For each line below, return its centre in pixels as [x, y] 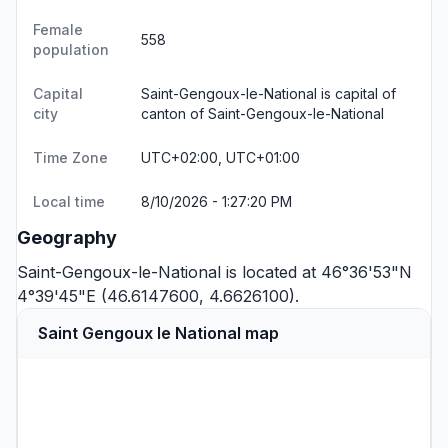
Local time [69, 201]
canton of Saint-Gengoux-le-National [262, 113]
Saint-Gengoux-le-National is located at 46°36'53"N [214, 272]
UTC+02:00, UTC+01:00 [220, 157]
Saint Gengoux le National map [158, 333]
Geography [67, 237]
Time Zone [70, 157]
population [71, 49]
